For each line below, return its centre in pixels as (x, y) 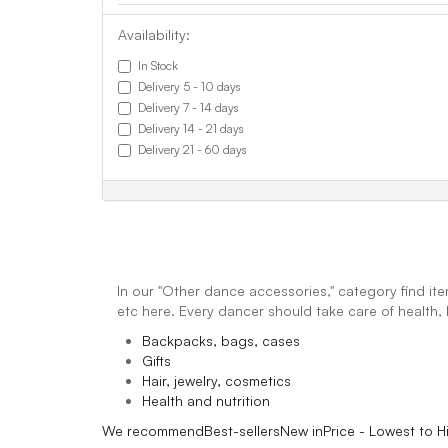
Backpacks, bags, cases (221, 340)
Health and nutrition (206, 400)
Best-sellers (242, 430)
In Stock (158, 65)
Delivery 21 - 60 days (192, 149)
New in (301, 430)
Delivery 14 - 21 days (191, 128)
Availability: (154, 34)
